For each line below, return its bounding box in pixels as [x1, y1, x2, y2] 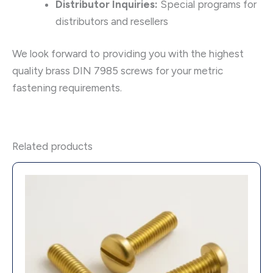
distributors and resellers [55, 15, 168, 27]
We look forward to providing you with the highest [12, 48, 244, 60]
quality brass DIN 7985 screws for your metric [12, 65, 223, 77]
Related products [12, 140, 93, 153]
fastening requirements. [12, 82, 122, 94]
